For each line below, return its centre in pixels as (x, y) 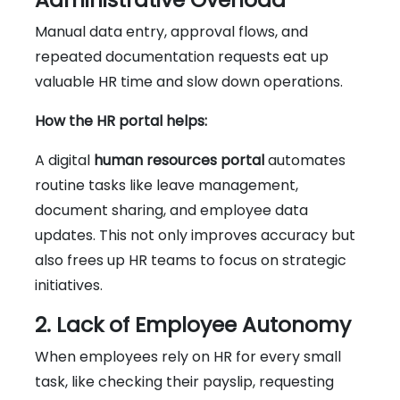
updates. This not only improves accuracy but (195, 235)
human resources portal (179, 160)
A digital (64, 160)
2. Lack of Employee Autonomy (193, 324)
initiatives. (69, 285)
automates (305, 160)
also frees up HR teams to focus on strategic (191, 260)
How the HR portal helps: (121, 121)
